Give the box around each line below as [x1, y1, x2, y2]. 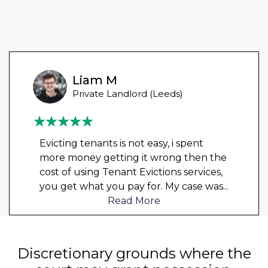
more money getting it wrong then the [39, 151, 227, 163]
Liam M [72, 72, 117, 87]
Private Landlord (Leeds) [72, 87, 183, 99]
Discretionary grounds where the [17, 244, 251, 262]
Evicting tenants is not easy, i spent [39, 137, 203, 149]
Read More [108, 194, 160, 206]
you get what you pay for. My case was [39, 180, 223, 192]
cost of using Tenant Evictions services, [39, 166, 223, 178]
